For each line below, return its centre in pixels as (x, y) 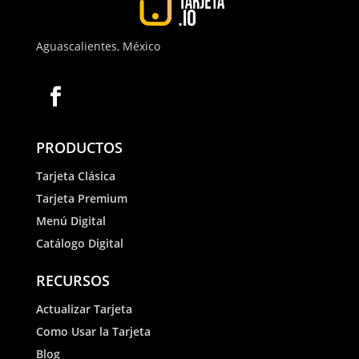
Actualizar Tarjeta (84, 309)
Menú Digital (71, 220)
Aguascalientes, (79, 46)
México (141, 46)
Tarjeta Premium (81, 198)
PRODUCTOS (79, 147)
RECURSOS (73, 280)
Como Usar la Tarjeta (93, 331)
